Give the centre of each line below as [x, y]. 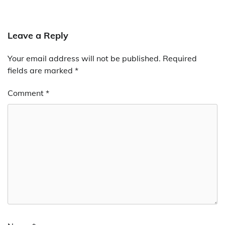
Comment [27, 93]
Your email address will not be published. [84, 59]
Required [180, 59]
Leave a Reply [38, 36]
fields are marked [41, 71]
